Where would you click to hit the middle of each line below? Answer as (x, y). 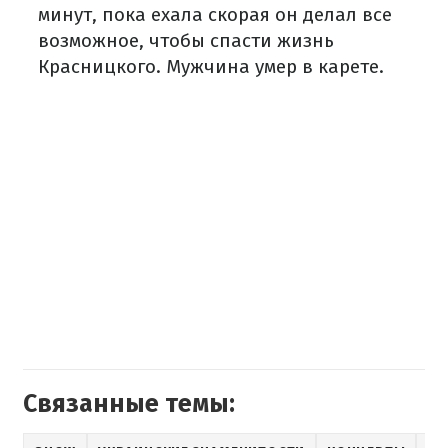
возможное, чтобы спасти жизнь (186, 41)
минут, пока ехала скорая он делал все (215, 15)
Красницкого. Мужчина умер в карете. (211, 67)
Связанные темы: (129, 404)
